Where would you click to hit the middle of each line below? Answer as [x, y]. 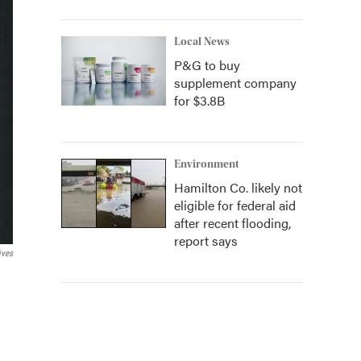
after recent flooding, [232, 223]
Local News [202, 42]
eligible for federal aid [235, 205]
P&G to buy [207, 65]
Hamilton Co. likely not [238, 187]
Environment [207, 164]
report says [206, 241]
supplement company [235, 83]
